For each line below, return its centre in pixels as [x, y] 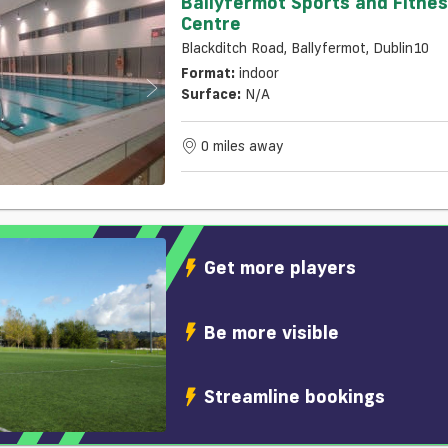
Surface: [210, 94]
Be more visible [272, 331]
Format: [207, 73]
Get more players [280, 267]
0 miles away [242, 146]
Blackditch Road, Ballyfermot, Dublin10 [304, 48]
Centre [210, 23]
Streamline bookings [295, 396]
